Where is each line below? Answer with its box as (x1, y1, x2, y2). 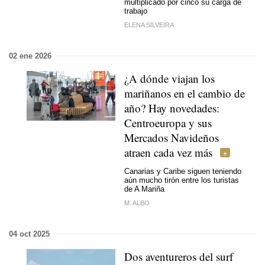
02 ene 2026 (9, 51, 51, 60)
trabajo (124, 7, 147, 15)
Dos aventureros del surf (124, 248, 233, 264)
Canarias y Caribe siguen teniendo (124, 167, 241, 176)
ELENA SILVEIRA (124, 21, 174, 28)
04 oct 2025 (9, 229, 50, 238)
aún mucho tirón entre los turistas (124, 176, 239, 185)
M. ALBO (124, 199, 150, 206)
